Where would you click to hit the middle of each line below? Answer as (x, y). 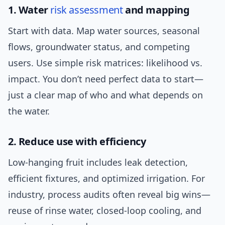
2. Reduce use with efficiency (77, 142)
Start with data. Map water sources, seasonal (104, 31)
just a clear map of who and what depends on (105, 95)
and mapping (156, 10)
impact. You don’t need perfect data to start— (106, 79)
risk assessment (87, 10)
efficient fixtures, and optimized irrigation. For (106, 179)
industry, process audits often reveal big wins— (109, 195)
